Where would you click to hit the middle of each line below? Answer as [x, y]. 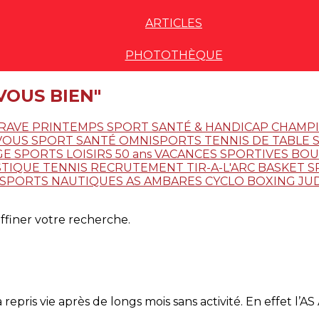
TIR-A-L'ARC [222, 167]
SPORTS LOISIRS [65, 154]
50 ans [135, 154]
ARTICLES [174, 23]
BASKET [283, 167]
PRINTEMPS [69, 127]
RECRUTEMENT [138, 167]
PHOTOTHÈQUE [174, 55]
